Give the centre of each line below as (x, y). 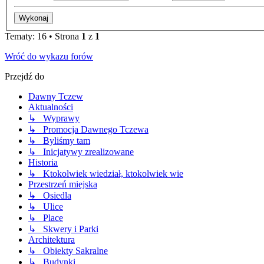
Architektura (52, 240)
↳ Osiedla (50, 196)
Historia (43, 163)
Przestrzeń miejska (63, 184)
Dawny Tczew (56, 97)
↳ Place (46, 218)
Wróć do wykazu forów (49, 57)
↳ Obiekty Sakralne (68, 251)
